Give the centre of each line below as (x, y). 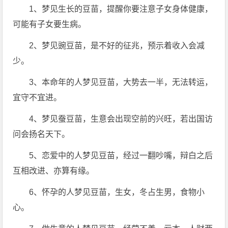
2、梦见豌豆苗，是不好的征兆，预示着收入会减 (117, 46)
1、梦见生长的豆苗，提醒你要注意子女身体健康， (121, 9)
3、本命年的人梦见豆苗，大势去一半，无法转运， (121, 82)
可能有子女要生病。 (50, 24)
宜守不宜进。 (37, 97)
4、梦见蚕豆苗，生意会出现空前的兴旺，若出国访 (121, 119)
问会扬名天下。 (41, 134)
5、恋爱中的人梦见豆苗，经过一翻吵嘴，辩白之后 (121, 155)
